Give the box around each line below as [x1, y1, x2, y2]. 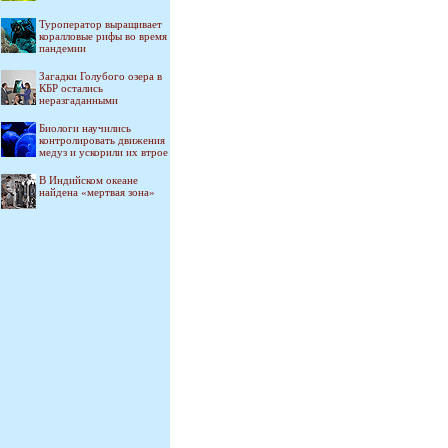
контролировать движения [39, 134, 165, 146]
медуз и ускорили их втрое [39, 146, 168, 158]
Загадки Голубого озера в [39, 70, 162, 82]
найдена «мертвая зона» [39, 186, 155, 198]
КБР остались [39, 82, 103, 94]
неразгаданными [39, 94, 118, 106]
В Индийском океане [39, 174, 138, 186]
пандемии [39, 42, 86, 54]
